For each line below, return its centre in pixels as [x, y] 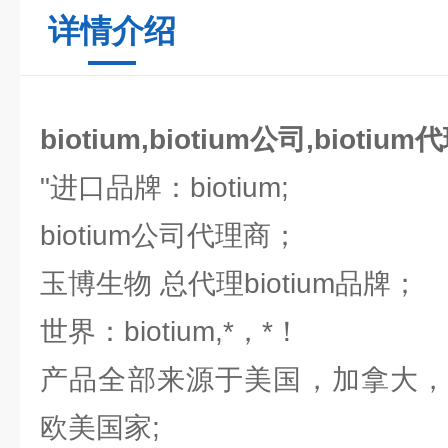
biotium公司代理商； [177, 235]
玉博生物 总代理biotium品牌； [237, 283]
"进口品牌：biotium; [172, 187]
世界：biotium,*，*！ [178, 331]
